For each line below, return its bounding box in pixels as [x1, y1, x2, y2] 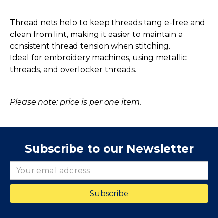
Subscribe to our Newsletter [24, 142, 194, 156]
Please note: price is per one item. [10, 97, 145, 107]
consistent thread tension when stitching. [10, 41, 172, 51]
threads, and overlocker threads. [10, 65, 136, 74]
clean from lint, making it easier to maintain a [10, 30, 182, 39]
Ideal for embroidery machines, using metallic [10, 53, 187, 63]
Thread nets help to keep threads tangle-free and [10, 18, 205, 28]
